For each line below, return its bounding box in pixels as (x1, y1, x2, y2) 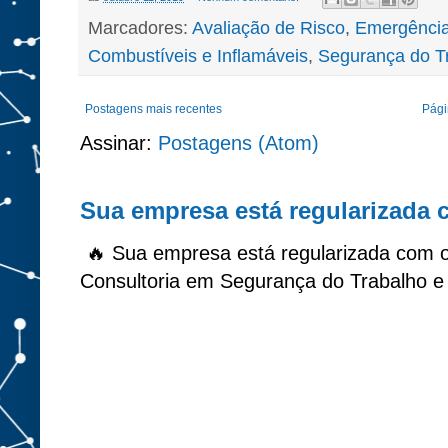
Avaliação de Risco (192, 17, 345, 38)
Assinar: (80, 131, 158, 154)
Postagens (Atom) (158, 131, 319, 154)
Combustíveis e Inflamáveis (88, 45, 308, 66)
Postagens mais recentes (85, 101, 222, 116)
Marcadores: (88, 17, 192, 38)
